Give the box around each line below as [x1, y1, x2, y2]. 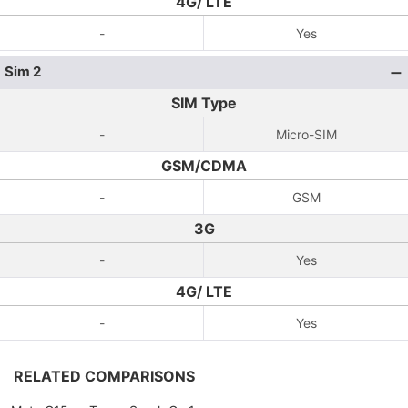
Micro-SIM [275, 127, 337, 142]
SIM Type [171, 94, 237, 112]
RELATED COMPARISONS [14, 367, 195, 385]
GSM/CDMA [161, 157, 247, 175]
